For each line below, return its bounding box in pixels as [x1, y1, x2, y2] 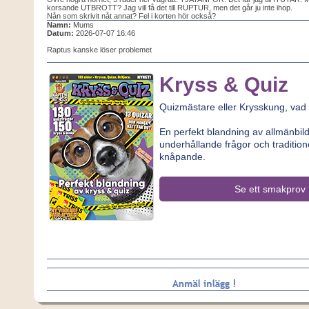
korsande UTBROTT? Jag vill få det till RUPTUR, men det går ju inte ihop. [46, 3, 292, 12]
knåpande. [159, 151, 206, 162]
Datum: [46, 29, 74, 37]
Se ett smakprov [235, 183, 306, 195]
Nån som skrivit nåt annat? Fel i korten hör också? [46, 12, 216, 20]
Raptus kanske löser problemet [46, 46, 152, 54]
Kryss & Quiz [159, 73, 288, 96]
